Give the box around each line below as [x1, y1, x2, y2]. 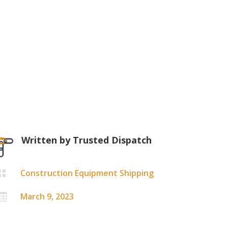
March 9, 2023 [20, 191, 74, 203]
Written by [21, 133, 73, 146]
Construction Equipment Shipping [20, 167, 154, 179]
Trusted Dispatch [73, 133, 152, 146]
